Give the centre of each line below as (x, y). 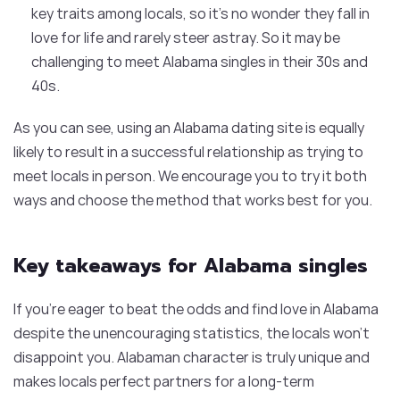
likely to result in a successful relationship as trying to (188, 151)
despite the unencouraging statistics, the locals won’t (192, 333)
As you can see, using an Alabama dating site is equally (189, 127)
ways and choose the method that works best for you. (193, 200)
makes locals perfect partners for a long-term (164, 381)
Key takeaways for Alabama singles (191, 265)
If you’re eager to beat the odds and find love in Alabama (196, 308)
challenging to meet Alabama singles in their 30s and (200, 61)
